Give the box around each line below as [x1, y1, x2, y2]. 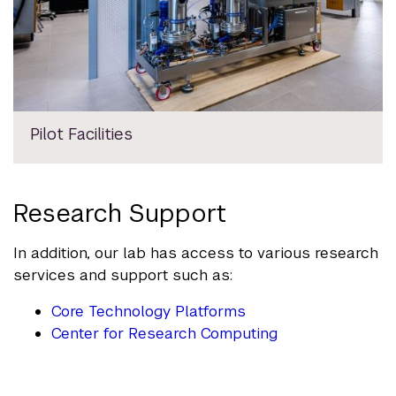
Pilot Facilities [30, 123, 133, 144]
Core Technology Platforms [51, 301, 247, 321]
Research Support [13, 196, 226, 229]
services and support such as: [13, 264, 232, 285]
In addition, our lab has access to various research [13, 242, 378, 263]
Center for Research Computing [51, 323, 278, 343]
